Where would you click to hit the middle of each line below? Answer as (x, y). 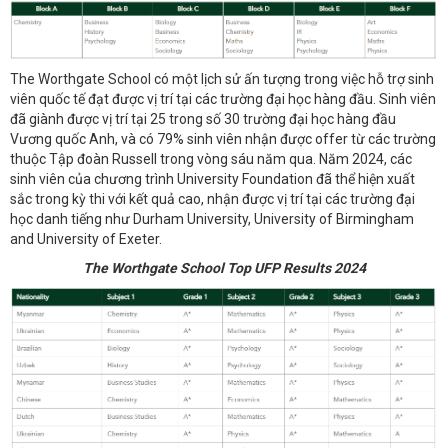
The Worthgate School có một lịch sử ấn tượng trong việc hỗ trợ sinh (222, 79)
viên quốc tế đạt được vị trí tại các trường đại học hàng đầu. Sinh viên (223, 99)
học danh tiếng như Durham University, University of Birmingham (212, 219)
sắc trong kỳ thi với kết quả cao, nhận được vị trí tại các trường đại (212, 199)
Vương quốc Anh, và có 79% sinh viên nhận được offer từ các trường (223, 139)
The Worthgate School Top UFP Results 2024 (224, 267)
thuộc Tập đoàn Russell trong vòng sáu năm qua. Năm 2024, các (211, 159)
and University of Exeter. (86, 239)
